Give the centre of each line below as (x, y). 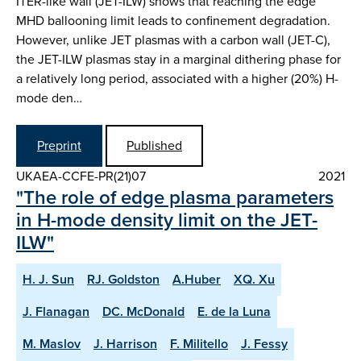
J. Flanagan (56, 312)
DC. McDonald (143, 312)
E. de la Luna (234, 312)
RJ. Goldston (123, 280)
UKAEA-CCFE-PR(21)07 (81, 176)
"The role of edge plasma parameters (175, 198)
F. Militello (199, 344)
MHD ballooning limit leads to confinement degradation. (173, 20)
